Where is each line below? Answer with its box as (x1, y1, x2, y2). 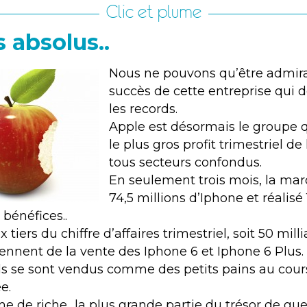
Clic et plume (106, 1, 201, 22)
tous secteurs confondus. (109, 155, 262, 171)
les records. (109, 101, 177, 117)
